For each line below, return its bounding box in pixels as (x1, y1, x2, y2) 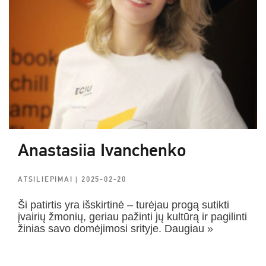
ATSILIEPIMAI (18, 175, 76, 184)
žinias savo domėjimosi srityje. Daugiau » (18, 223, 213, 235)
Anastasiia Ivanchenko (18, 140, 186, 161)
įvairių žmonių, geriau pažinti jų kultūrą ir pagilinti (18, 211, 247, 223)
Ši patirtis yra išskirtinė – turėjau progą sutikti (18, 199, 229, 211)
